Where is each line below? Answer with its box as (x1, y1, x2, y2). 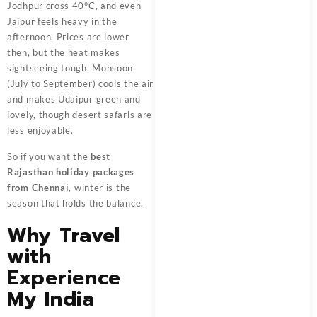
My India (7, 283, 95, 314)
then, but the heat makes (7, 46, 120, 58)
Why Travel (7, 219, 120, 250)
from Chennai (7, 181, 69, 193)
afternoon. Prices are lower (7, 30, 129, 42)
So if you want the (7, 150, 91, 162)
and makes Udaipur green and (7, 93, 141, 105)
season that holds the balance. (7, 197, 144, 209)
